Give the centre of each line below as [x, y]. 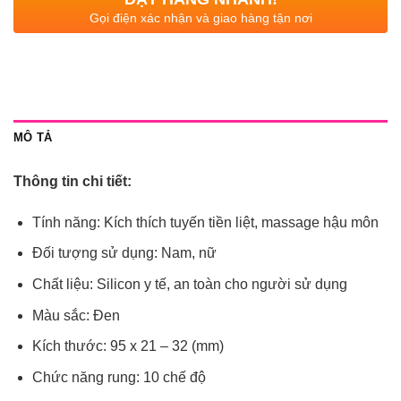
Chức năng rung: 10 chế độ [119, 377]
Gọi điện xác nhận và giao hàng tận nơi [200, 17]
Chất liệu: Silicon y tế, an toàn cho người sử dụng [189, 284]
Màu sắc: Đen [76, 315]
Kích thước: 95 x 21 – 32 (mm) [128, 346]
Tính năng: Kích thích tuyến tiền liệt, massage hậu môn [205, 222]
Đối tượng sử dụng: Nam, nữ [124, 253]
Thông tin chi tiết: [73, 181]
